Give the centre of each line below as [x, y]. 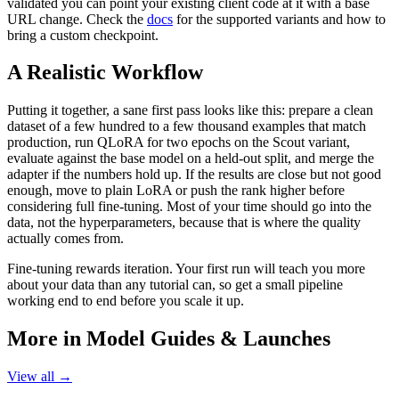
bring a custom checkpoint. [83, 35]
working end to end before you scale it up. [126, 301]
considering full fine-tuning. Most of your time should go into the [189, 207]
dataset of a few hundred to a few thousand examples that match [187, 126]
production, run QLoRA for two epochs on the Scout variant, [179, 142]
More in [47, 339]
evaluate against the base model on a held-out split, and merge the [191, 159]
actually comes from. [65, 239]
